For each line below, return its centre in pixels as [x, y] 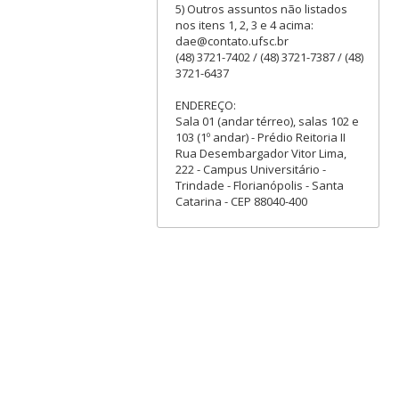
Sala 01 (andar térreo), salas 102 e [267, 121]
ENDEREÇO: [205, 105]
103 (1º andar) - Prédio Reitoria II [260, 137]
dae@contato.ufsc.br [232, 41]
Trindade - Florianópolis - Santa [259, 185]
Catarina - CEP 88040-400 [241, 201]
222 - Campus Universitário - [250, 169]
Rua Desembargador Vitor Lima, [261, 153]
